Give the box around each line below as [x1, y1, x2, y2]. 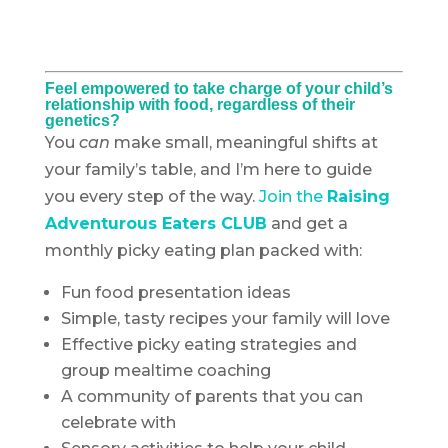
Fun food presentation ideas [60, 283, 291, 303]
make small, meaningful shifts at [109, 133, 378, 153]
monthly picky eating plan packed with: [44, 241, 362, 261]
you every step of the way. [44, 187, 259, 207]
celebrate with [60, 413, 176, 433]
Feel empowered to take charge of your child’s [44, 80, 393, 98]
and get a [266, 214, 348, 234]
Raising [326, 187, 390, 207]
